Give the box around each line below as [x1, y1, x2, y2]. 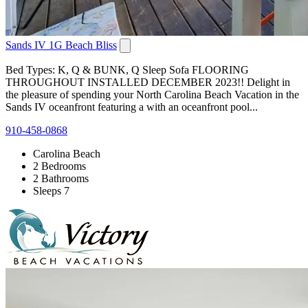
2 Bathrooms [33, 172, 89, 184]
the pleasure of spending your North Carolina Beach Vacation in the [5, 88, 299, 100]
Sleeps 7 [33, 184, 69, 197]
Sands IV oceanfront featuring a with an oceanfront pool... [5, 100, 258, 113]
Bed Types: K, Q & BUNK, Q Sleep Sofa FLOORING [5, 63, 249, 76]
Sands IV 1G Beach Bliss [5, 38, 117, 51]
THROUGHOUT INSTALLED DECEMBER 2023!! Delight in [5, 76, 290, 88]
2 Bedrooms [33, 159, 86, 172]
